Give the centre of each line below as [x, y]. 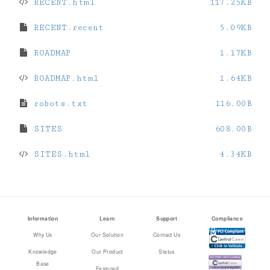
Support [167, 218]
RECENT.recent [67, 28]
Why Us [43, 234]
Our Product [107, 251]
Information [43, 218]
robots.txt [58, 104]
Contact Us [167, 234]
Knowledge [43, 251]
